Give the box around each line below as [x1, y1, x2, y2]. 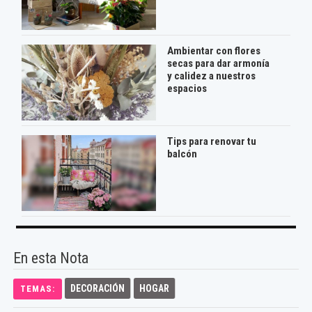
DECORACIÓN [70, 282, 125, 294]
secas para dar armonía [166, 57, 270, 70]
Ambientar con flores [166, 45, 260, 58]
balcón [166, 148, 197, 161]
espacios [166, 82, 207, 95]
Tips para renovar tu [166, 135, 256, 148]
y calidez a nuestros [166, 70, 256, 83]
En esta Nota [13, 249, 88, 267]
